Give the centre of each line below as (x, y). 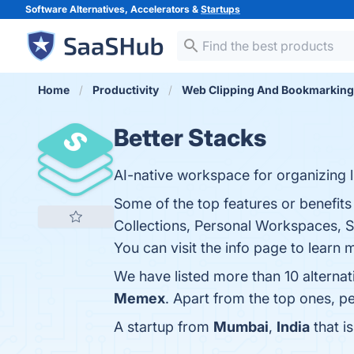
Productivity (126, 90)
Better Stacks (190, 137)
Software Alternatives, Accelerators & (113, 9)
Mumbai (241, 327)
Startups (220, 9)
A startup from (164, 327)
